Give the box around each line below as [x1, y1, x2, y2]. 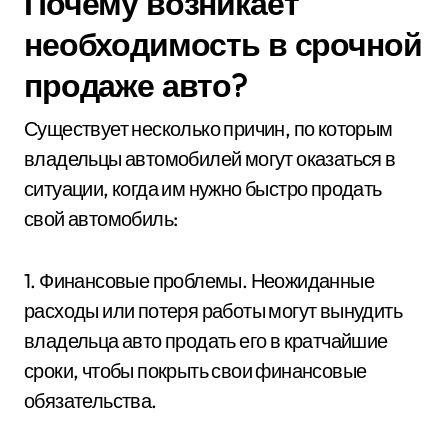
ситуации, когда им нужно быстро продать [24, 175, 382, 201]
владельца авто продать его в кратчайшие [24, 327, 388, 353]
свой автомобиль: [24, 205, 178, 231]
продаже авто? [24, 64, 248, 105]
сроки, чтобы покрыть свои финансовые [24, 357, 367, 383]
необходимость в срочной [24, 23, 422, 64]
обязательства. [24, 387, 157, 413]
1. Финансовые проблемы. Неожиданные [24, 267, 374, 293]
